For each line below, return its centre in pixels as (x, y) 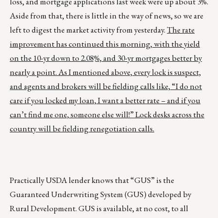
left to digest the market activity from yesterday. (88, 30)
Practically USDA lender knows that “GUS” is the (92, 180)
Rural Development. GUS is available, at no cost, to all (99, 209)
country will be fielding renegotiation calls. (82, 129)
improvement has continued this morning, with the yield (105, 44)
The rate (181, 30)
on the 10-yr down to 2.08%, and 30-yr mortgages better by (106, 58)
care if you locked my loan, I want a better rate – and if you (105, 100)
